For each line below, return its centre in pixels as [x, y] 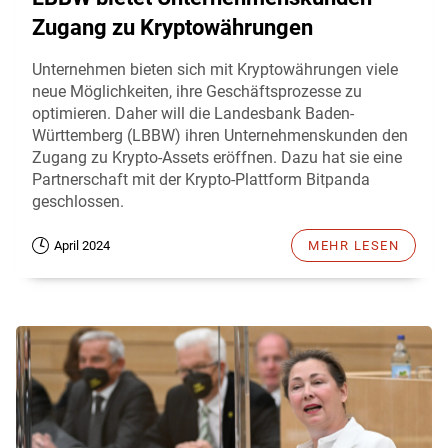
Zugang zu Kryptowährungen [172, 28]
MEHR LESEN [353, 246]
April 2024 [82, 246]
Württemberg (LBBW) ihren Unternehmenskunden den [220, 136]
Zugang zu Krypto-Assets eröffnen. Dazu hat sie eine [217, 158]
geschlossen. [78, 202]
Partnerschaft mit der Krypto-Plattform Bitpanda [201, 180]
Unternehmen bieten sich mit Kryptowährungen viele [215, 70]
